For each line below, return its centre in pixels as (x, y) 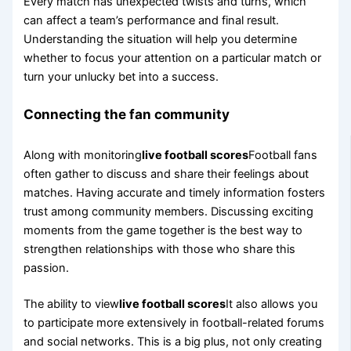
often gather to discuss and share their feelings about (166, 174)
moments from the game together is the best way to (163, 230)
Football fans (283, 155)
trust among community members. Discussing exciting (169, 211)
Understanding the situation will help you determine (161, 40)
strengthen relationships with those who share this (160, 249)
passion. (47, 268)
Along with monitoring (83, 155)
